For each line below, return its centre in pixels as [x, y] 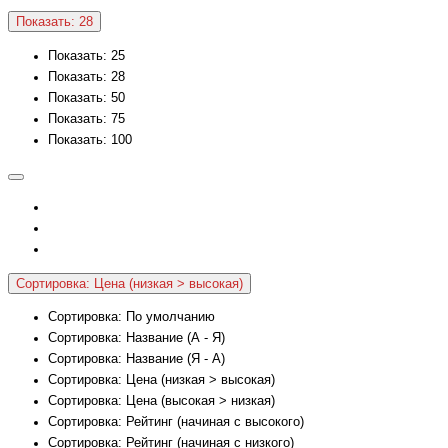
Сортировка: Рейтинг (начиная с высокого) [176, 422]
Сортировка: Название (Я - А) [136, 359]
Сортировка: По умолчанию [131, 317]
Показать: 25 [86, 55]
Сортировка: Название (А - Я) [136, 338]
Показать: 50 [86, 97]
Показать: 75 [86, 118]
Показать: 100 [90, 139]
